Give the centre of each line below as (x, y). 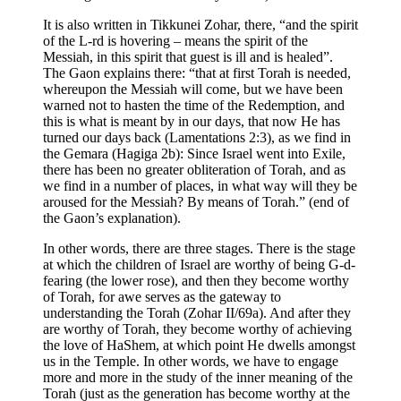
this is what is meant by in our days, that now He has (192, 121)
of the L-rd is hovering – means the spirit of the (175, 40)
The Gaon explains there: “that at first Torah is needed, (197, 73)
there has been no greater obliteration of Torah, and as (194, 169)
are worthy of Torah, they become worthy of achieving (197, 328)
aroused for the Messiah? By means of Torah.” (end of (196, 201)
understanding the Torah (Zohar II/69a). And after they (197, 312)
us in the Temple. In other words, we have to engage (191, 361)
